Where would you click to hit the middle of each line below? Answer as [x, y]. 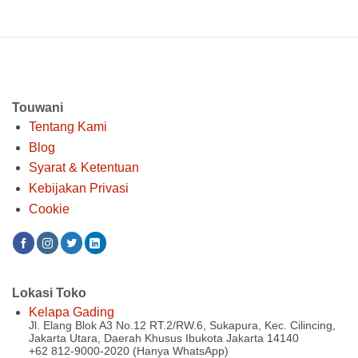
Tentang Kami [68, 127]
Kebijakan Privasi [78, 189]
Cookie [49, 209]
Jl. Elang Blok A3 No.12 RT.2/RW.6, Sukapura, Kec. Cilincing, [182, 326]
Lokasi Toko [49, 293]
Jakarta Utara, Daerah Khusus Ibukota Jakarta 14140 [163, 338]
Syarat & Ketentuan [84, 168]
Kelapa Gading [71, 312]
